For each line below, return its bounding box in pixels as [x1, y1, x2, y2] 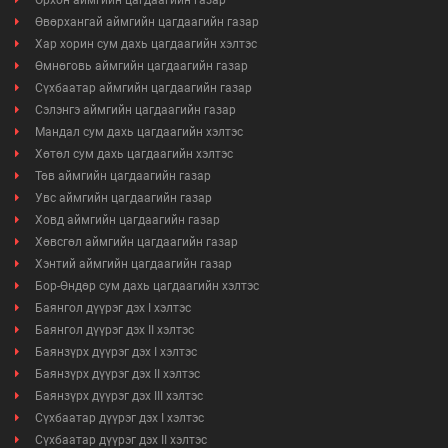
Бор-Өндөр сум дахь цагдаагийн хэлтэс [35, 279, 259, 294]
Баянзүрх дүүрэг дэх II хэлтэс [35, 367, 200, 382]
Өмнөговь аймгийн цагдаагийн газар [35, 59, 248, 74]
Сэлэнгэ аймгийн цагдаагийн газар [35, 103, 236, 118]
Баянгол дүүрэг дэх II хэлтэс [35, 323, 194, 338]
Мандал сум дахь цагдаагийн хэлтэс [35, 125, 243, 140]
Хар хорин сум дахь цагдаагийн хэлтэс [35, 37, 257, 52]
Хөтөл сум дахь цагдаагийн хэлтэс [35, 147, 233, 162]
